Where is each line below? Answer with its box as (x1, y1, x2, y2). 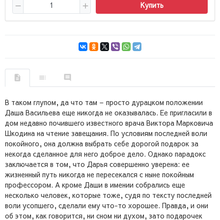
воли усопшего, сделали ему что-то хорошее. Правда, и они (5, 200, 208, 210)
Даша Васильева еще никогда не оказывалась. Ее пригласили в (5, 107, 212, 117)
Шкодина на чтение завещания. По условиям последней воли (5, 128, 207, 138)
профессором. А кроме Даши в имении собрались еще (5, 179, 185, 190)
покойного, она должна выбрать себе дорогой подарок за (5, 138, 198, 148)
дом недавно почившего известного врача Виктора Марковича (5, 117, 213, 128)
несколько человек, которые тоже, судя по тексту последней (5, 190, 212, 200)
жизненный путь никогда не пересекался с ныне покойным (5, 169, 194, 179)
